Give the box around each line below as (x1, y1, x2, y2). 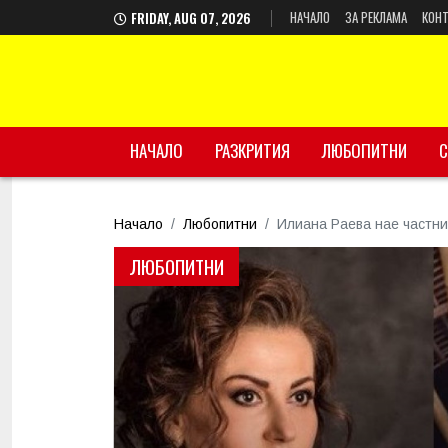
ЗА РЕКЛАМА (345, 7, 407, 27)
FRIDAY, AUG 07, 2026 (131, 8, 254, 28)
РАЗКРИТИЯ (215, 138, 290, 163)
